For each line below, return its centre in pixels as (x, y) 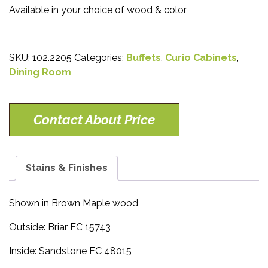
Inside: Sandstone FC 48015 (70, 251)
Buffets (144, 58)
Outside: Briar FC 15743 (60, 227)
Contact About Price (94, 120)
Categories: (100, 58)
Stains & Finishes (67, 168)
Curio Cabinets (201, 58)
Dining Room (40, 72)
